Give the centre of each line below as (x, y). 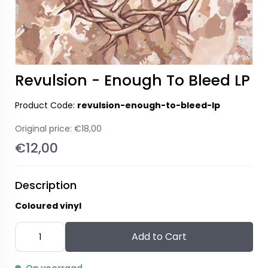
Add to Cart (159, 237)
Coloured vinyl (48, 206)
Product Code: (46, 105)
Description (46, 185)
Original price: (45, 129)
